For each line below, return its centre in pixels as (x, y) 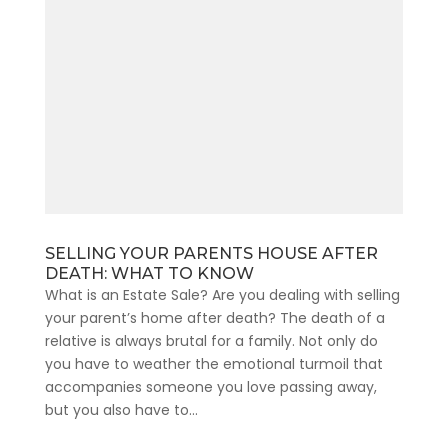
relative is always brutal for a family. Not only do (211, 341)
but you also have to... (121, 410)
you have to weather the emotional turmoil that (213, 364)
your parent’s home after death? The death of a (214, 318)
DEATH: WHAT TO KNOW (149, 274)
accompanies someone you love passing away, (210, 387)
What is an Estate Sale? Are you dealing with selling (222, 295)
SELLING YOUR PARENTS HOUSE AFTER (211, 254)
